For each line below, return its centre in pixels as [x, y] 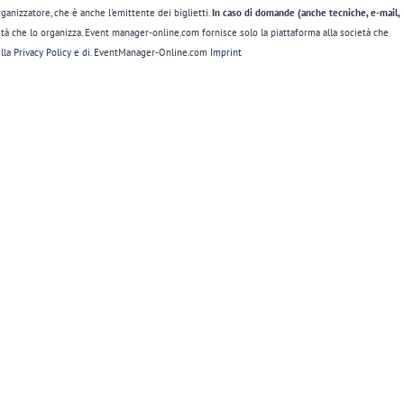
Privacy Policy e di [52, 52]
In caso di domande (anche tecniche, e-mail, [306, 13]
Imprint [226, 52]
